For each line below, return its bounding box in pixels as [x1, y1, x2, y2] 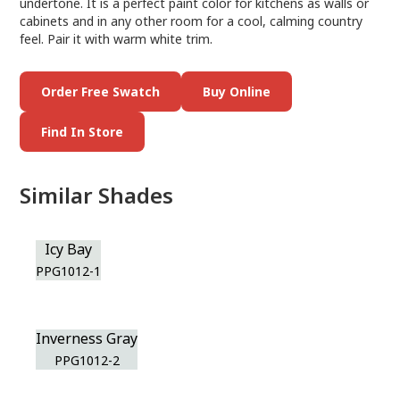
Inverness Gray [36, 329, 138, 348]
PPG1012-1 [36, 262, 102, 279]
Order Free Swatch [41, 83, 161, 100]
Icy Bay [45, 239, 93, 259]
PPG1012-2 [54, 352, 120, 369]
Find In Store [41, 123, 124, 140]
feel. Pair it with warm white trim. [20, 30, 217, 47]
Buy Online [203, 83, 271, 100]
